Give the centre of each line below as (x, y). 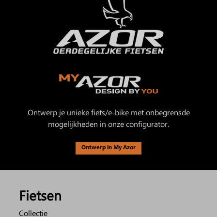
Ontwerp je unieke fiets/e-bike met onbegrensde (108, 112)
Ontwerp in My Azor (108, 147)
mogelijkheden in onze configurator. (108, 124)
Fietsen (40, 195)
